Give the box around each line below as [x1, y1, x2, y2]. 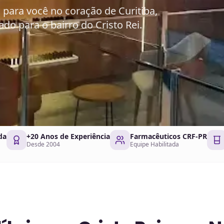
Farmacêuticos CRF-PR [130, 131, 207, 141]
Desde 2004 [26, 139, 60, 148]
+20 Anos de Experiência [26, 131, 110, 141]
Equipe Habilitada [130, 139, 179, 148]
